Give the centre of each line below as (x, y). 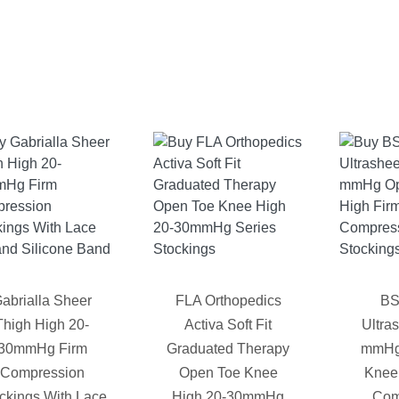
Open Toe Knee (228, 373)
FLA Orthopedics (228, 301)
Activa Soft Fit (228, 325)
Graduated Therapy (228, 349)
